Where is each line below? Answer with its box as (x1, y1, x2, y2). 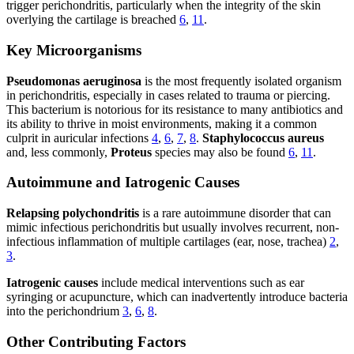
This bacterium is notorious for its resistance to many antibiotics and (6, 102, 343, 116)
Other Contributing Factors (6, 333, 186, 350)
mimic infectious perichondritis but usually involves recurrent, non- (6, 220, 339, 234)
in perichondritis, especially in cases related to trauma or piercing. (6, 88, 330, 102)
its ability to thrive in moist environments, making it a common (6, 116, 317, 130)
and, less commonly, (6, 145, 111, 159)
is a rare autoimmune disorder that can (139, 205, 331, 220)
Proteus (111, 145, 152, 159)
